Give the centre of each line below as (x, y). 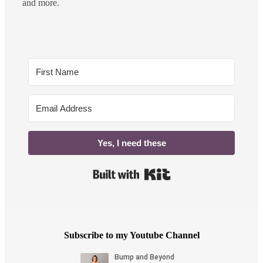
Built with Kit (196, 176)
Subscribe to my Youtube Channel (131, 235)
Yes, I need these (131, 143)
